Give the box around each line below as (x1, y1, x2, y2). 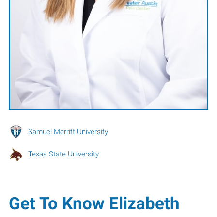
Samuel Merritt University (28, 126, 108, 136)
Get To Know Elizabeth (8, 193, 180, 214)
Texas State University (28, 149, 99, 158)
